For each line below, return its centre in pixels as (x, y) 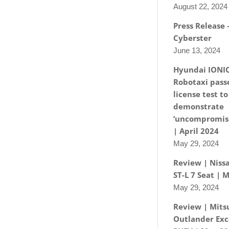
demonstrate (199, 106)
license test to (201, 94)
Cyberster (192, 38)
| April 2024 (196, 131)
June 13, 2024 (197, 50)
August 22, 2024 (200, 6)
